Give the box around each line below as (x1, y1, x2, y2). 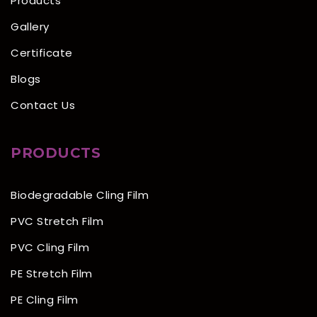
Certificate (11, 45, 73, 61)
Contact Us (11, 98, 75, 113)
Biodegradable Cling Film (11, 188, 149, 203)
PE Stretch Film (11, 266, 93, 282)
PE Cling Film (11, 292, 79, 308)
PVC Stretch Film (11, 214, 103, 229)
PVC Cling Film (11, 240, 89, 255)
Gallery (11, 19, 50, 35)
